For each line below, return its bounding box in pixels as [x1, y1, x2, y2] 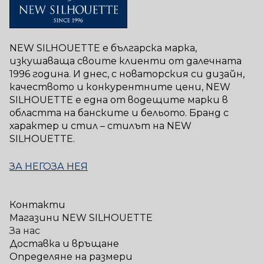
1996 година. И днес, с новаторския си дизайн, [9, 68, 245, 80]
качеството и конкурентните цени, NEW [9, 81, 230, 93]
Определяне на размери [9, 251, 133, 263]
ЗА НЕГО [9, 160, 51, 172]
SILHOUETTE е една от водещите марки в [9, 94, 228, 106]
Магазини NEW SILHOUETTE [9, 212, 153, 224]
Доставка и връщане [9, 238, 119, 250]
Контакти [9, 199, 65, 211]
